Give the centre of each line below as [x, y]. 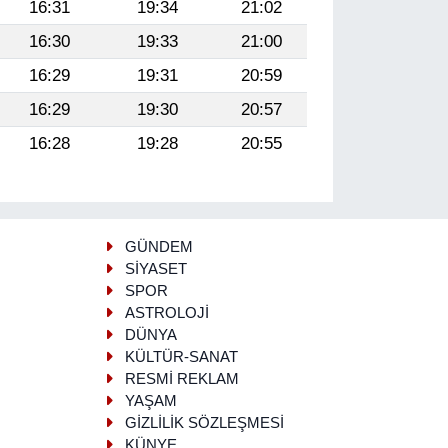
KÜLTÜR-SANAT [181, 357]
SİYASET [155, 269]
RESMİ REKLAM [181, 379]
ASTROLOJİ [166, 313]
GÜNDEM [158, 247]
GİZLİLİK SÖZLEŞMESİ [204, 423]
